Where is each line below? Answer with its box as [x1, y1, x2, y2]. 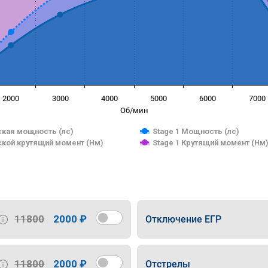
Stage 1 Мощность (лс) [153, 127, 239, 136]
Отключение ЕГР [145, 213, 221, 225]
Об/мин [120, 106, 148, 115]
